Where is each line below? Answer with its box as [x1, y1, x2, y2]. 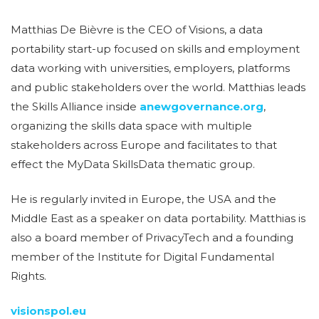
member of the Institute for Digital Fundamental [11, 250, 274, 263]
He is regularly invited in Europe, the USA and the [11, 192, 276, 206]
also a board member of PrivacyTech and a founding [11, 231, 293, 244]
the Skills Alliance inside [11, 100, 140, 113]
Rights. [11, 269, 46, 283]
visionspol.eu [11, 304, 86, 318]
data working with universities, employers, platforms [11, 61, 290, 75]
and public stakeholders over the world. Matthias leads [11, 80, 305, 94]
